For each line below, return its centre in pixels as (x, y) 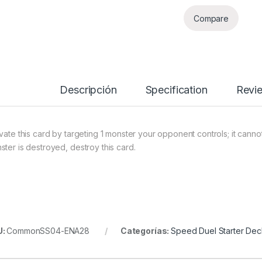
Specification (176, 90)
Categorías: (146, 231)
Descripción (88, 90)
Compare (211, 18)
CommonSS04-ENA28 (48, 231)
